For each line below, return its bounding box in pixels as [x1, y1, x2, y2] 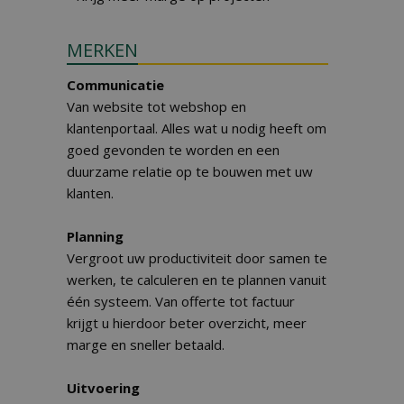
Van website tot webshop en [67, 97, 246, 115]
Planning [67, 227, 124, 245]
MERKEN [67, 38, 138, 62]
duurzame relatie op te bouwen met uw [67, 162, 313, 180]
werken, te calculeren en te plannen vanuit [67, 271, 326, 289]
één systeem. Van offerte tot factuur [67, 292, 295, 310]
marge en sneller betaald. [67, 335, 225, 353]
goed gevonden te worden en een [67, 141, 280, 159]
